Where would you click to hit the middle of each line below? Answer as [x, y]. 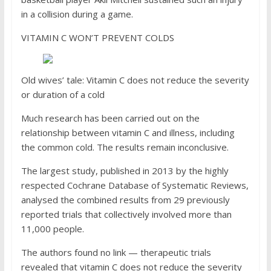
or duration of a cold [63, 94]
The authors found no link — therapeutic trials [116, 252]
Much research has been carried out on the [110, 118]
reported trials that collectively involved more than [126, 214]
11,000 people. [52, 229]
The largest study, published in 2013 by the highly [125, 171]
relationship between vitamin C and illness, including [128, 132]
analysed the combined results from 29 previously [125, 200]
